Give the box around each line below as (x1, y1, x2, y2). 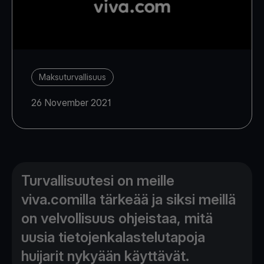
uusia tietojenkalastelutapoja (21, 229, 205, 246)
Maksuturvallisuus (39, 72, 106, 82)
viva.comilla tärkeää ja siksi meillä (21, 191, 236, 209)
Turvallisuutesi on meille (21, 172, 174, 190)
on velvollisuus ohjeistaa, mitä (21, 210, 213, 227)
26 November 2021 (31, 97, 111, 109)
